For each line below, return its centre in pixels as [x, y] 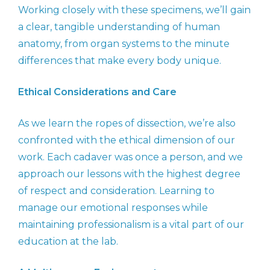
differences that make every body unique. [120, 61]
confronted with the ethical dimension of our [127, 140]
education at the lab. [68, 242]
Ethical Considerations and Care [97, 92]
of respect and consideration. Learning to [116, 191]
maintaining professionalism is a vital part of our [131, 225]
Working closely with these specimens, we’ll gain [134, 10]
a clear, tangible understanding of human [119, 27]
